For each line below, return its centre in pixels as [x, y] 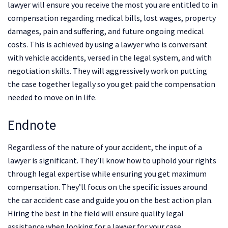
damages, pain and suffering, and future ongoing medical [106, 31]
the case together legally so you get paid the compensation [111, 84]
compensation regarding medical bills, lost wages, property [112, 18]
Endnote [32, 124]
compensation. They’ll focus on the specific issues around [107, 187]
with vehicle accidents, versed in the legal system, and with [110, 58]
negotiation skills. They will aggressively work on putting [107, 71]
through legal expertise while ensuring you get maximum [107, 174]
